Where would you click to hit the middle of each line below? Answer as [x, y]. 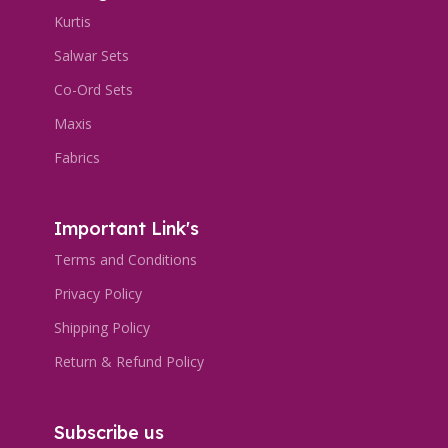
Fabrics [77, 157]
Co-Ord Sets [93, 89]
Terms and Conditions [125, 259]
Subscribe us [109, 432]
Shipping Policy [102, 327]
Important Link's [126, 228]
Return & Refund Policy [129, 361]
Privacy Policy [98, 293]
